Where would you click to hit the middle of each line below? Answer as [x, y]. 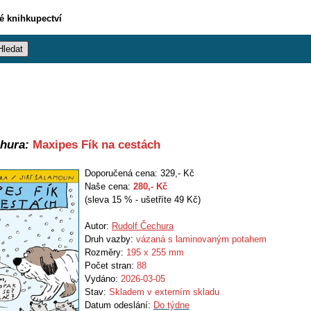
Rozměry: [106, 252]
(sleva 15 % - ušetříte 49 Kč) [143, 200]
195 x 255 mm [155, 252]
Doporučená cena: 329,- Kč [140, 173]
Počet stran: [111, 266]
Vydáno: [103, 279]
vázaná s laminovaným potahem [201, 239]
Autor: [98, 226]
